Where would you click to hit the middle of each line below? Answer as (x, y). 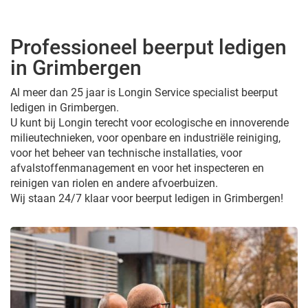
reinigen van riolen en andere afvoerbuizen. (114, 183)
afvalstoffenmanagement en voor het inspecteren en (137, 168)
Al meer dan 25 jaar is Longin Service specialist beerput (144, 92)
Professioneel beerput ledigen (148, 47)
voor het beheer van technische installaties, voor (126, 153)
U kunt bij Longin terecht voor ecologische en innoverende (150, 123)
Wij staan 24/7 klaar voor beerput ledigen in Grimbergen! (147, 198)
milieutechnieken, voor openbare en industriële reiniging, (145, 138)
